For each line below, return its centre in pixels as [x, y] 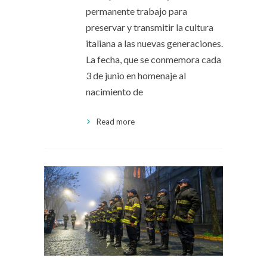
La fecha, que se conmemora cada [153, 59]
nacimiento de [114, 91]
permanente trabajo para [136, 11]
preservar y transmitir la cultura [150, 27]
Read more [116, 121]
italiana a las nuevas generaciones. [154, 43]
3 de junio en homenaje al [136, 75]
